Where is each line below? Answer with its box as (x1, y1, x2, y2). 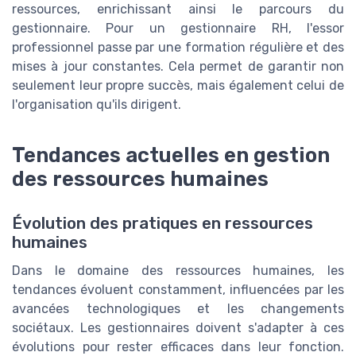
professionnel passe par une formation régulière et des (12, 40, 344, 56)
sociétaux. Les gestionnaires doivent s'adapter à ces (12, 320, 344, 335)
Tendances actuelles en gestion (12, 142, 330, 167)
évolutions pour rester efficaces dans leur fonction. (12, 339, 344, 354)
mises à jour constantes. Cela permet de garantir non (12, 59, 344, 75)
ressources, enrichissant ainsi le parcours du (12, 2, 344, 17)
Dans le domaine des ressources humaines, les (12, 263, 344, 278)
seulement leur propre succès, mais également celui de (12, 78, 344, 94)
